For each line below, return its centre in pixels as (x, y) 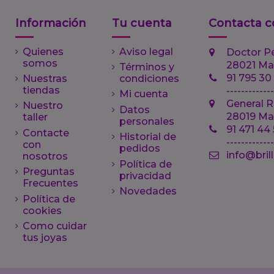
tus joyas (45, 237)
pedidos (140, 149)
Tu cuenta (142, 24)
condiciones (149, 78)
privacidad (145, 176)
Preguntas (49, 172)
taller (35, 117)
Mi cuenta (144, 94)
